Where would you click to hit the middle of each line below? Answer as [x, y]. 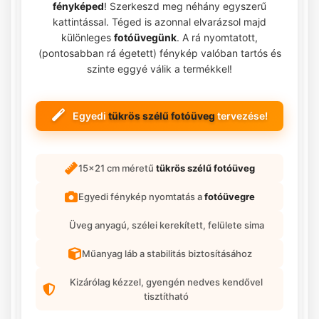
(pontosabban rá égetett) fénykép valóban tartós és [159, 53]
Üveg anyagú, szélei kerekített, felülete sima [167, 225]
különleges [88, 37]
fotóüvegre [230, 196]
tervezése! [241, 115]
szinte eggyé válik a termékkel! [159, 68]
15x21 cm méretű [117, 168]
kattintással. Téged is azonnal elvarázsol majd [159, 21]
